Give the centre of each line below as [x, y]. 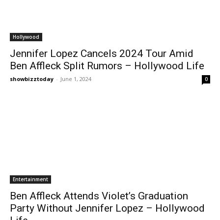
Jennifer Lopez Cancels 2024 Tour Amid [102, 53]
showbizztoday [32, 79]
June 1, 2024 [76, 79]
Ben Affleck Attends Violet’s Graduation [99, 196]
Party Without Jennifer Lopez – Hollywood [107, 208]
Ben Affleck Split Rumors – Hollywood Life [107, 66]
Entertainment [30, 179]
